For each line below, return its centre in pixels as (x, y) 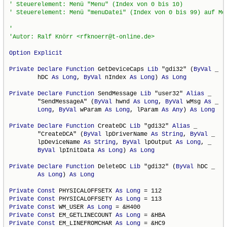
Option (20, 53)
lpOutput (158, 142)
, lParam (146, 110)
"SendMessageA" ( (52, 102)
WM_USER (71, 207)
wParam (91, 110)
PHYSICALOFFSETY (86, 199)
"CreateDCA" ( (47, 134)
